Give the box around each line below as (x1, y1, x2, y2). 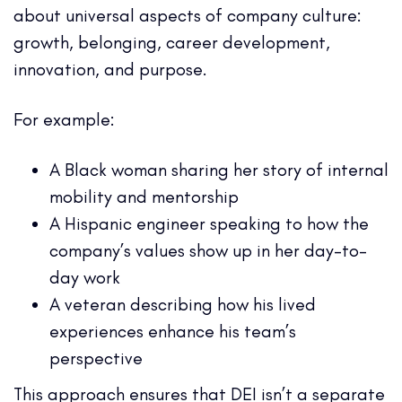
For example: (13, 108, 115, 130)
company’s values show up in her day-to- (49, 239, 367, 261)
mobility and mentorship (49, 185, 239, 207)
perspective (49, 346, 143, 369)
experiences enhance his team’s (49, 319, 296, 342)
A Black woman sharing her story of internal (49, 158, 389, 180)
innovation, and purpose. (13, 57, 207, 80)
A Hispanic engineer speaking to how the (49, 212, 369, 234)
